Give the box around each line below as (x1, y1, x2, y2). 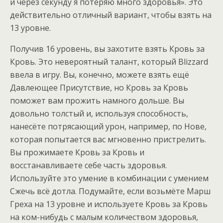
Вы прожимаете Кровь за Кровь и (10, 147, 144, 158)
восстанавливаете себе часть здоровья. (10, 160, 167, 171)
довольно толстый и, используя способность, (10, 108, 188, 119)
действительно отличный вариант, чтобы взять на (10, 9, 212, 20)
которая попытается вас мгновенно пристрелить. (10, 134, 206, 145)
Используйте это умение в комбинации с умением (10, 173, 209, 184)
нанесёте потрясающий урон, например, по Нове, (10, 121, 207, 132)
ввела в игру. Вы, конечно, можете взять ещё (10, 69, 189, 80)
